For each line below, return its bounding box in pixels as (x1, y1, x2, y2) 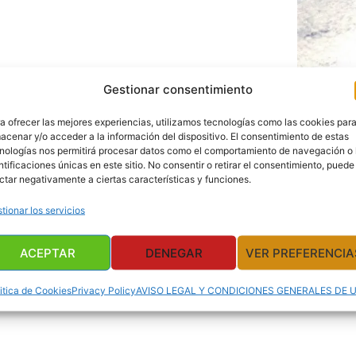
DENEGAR (145, 245, 203, 260)
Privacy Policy (71, 284, 136, 296)
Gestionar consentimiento (103, 81, 253, 97)
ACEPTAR (20, 245, 76, 260)
